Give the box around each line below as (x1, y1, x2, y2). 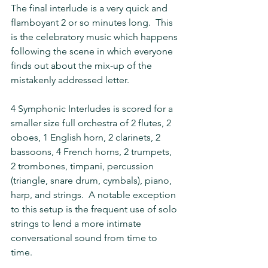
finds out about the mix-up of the (11, 60, 154, 71)
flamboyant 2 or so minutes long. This (11, 17, 175, 28)
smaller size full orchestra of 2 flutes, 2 (11, 117, 173, 129)
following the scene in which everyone (11, 45, 175, 57)
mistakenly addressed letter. (11, 74, 129, 86)
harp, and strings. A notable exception (11, 189, 178, 200)
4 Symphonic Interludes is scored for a (11, 103, 175, 114)
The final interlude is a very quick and (11, 2, 170, 14)
